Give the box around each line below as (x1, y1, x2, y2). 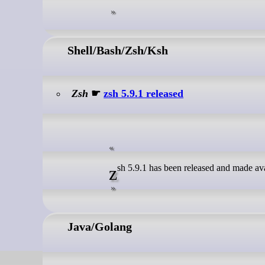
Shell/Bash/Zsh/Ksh (67, 43, 168, 57)
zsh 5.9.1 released (104, 87, 184, 99)
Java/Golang (67, 219, 132, 233)
